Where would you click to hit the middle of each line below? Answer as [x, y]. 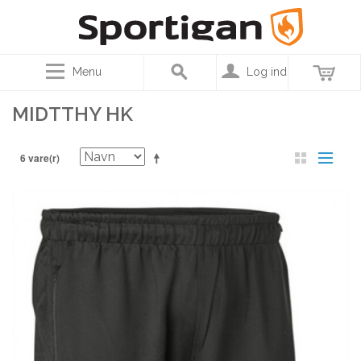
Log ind [266, 72]
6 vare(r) [40, 158]
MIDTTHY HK [73, 114]
